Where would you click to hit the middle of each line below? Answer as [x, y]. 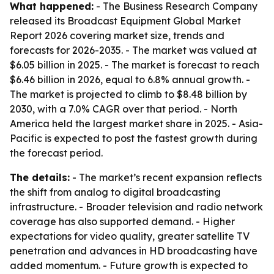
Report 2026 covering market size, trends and [117, 35]
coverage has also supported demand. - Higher [122, 221]
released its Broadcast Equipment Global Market [125, 21]
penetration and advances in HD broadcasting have [134, 251]
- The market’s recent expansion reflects [166, 177]
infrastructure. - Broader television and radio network [136, 207]
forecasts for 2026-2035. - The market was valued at [133, 50]
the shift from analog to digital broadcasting [115, 192]
